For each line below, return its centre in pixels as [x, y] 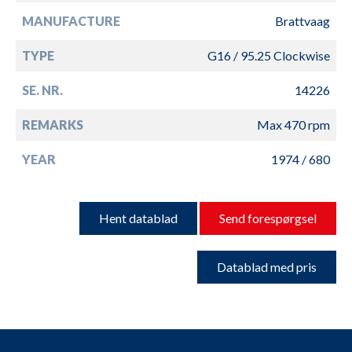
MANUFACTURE [71, 20]
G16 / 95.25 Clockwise [269, 55]
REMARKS [53, 124]
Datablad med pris [267, 266]
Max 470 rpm [293, 124]
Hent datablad [138, 218]
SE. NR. [42, 90]
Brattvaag [302, 20]
